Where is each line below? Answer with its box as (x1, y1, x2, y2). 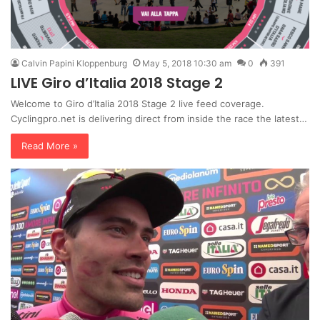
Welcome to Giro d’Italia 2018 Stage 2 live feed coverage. (11, 98, 264, 110)
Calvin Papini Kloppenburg (21, 58, 127, 69)
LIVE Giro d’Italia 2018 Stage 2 (11, 73, 223, 94)
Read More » (21, 140, 78, 152)
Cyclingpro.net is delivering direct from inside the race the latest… (11, 113, 307, 125)
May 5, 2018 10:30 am (142, 58, 231, 69)
